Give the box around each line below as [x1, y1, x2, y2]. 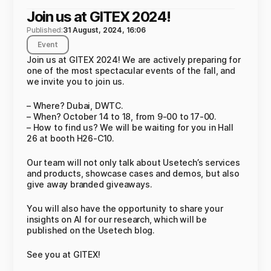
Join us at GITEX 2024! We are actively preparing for [27, 54, 241, 65]
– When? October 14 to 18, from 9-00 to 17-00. [27, 111, 217, 122]
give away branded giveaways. [27, 179, 152, 189]
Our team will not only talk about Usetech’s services [27, 157, 240, 168]
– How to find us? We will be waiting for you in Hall [27, 122, 233, 132]
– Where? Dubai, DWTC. [27, 100, 123, 111]
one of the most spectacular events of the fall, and [27, 65, 235, 76]
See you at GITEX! [27, 249, 100, 260]
